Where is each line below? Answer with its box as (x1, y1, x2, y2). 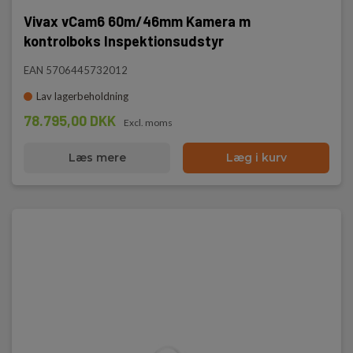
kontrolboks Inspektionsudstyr (24, 32, 224, 50)
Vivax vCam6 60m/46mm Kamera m (24, 13, 251, 30)
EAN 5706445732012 (24, 64, 128, 76)
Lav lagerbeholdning (36, 90, 128, 102)
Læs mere (68, 150, 126, 165)
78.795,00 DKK (24, 112, 116, 129)
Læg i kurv (225, 150, 287, 165)
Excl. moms (124, 117, 173, 128)
